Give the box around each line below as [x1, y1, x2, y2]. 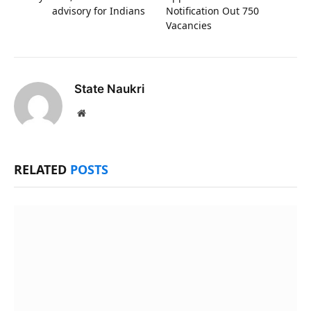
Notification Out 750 [166, 3, 259, 17]
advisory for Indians [52, 3, 145, 17]
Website [85, 107, 116, 117]
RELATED [14, 160, 70, 178]
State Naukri [74, 81, 144, 96]
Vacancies [166, 18, 212, 32]
